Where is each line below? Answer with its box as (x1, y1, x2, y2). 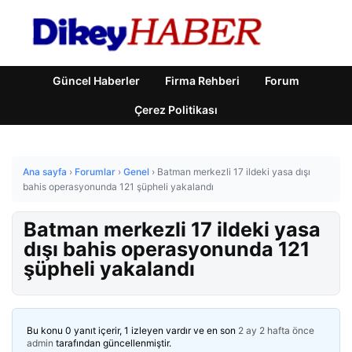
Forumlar (75, 166, 115, 178)
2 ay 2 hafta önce (238, 324, 314, 336)
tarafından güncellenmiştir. (53, 337, 171, 349)
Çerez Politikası (134, 103, 218, 116)
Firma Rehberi (165, 74, 240, 87)
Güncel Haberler (53, 74, 140, 87)
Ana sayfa (23, 166, 67, 178)
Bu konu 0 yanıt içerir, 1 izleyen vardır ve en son (27, 324, 238, 336)
